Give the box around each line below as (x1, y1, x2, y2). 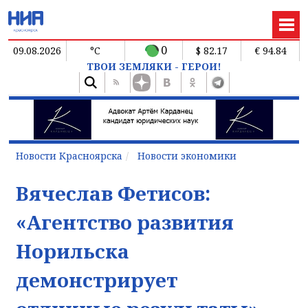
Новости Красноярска (16, 148, 122, 162)
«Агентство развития (16, 208, 234, 235)
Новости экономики (137, 148, 236, 162)
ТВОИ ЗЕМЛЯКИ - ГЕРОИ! (87, 59, 221, 73)
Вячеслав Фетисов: (16, 179, 210, 206)
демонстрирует (16, 266, 177, 293)
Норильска (16, 237, 129, 264)
